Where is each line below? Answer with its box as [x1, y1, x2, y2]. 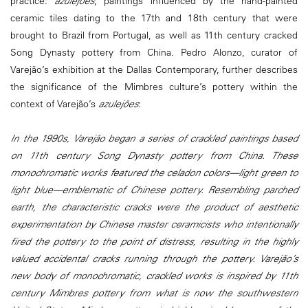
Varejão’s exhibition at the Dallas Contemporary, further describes [10, 63, 298, 76]
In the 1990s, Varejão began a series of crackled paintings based [10, 132, 298, 145]
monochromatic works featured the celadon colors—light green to [10, 166, 298, 179]
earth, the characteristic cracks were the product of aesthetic [10, 201, 298, 214]
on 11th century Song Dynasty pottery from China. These [10, 149, 298, 162]
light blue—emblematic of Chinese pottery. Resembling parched [10, 184, 298, 197]
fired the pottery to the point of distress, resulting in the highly [10, 235, 298, 248]
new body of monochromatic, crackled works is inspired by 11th [10, 269, 298, 283]
